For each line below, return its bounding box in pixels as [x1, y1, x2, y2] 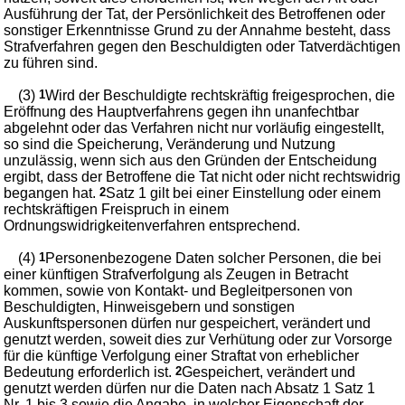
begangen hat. [4, 184, 100, 201]
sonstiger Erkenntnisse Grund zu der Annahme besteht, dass [4, 22, 391, 38]
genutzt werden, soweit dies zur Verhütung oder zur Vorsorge [4, 331, 393, 347]
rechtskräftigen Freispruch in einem [4, 201, 230, 217]
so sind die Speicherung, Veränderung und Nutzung [4, 136, 336, 152]
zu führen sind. [4, 54, 99, 71]
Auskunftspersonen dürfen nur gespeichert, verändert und [4, 315, 372, 331]
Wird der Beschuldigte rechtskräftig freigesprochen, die [45, 87, 396, 103]
